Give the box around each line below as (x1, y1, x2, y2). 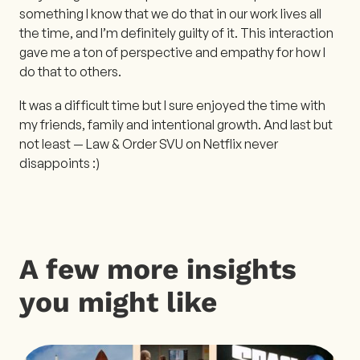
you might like (19, 284, 217, 319)
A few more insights (19, 252, 297, 286)
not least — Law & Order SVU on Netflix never (19, 135, 278, 152)
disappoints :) (19, 154, 100, 171)
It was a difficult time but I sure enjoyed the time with (19, 96, 325, 113)
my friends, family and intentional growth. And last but (19, 116, 333, 133)
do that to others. (19, 63, 121, 80)
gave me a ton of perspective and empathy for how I (19, 43, 325, 60)
